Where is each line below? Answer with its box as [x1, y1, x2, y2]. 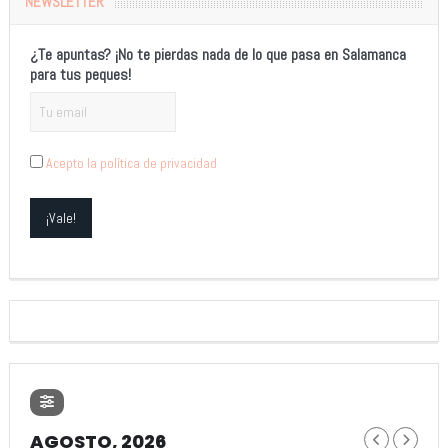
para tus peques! [29, 64, 131, 86]
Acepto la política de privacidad [45, 154, 217, 173]
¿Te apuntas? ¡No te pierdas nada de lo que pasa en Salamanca [29, 44, 406, 66]
